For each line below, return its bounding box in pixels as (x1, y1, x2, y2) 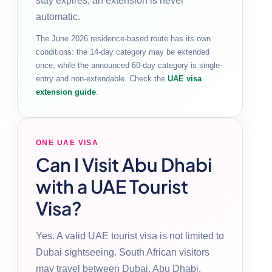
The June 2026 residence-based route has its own (36, 33, 211, 43)
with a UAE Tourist (36, 174, 188, 198)
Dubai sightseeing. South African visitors (36, 246, 209, 257)
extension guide (36, 87, 96, 97)
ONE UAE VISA (36, 138, 99, 147)
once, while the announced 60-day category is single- (36, 60, 222, 70)
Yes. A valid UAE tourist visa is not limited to (36, 230, 224, 241)
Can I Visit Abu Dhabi (36, 152, 212, 176)
